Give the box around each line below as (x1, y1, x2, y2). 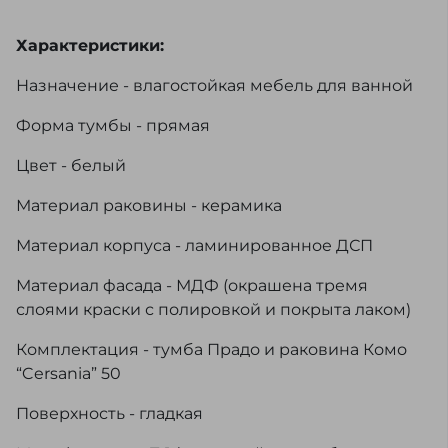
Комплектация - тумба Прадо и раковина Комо (16, 340, 407, 359)
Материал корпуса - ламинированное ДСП (16, 236, 373, 255)
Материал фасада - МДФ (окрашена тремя (16, 276, 368, 295)
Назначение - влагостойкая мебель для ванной (16, 76, 413, 95)
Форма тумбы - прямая (16, 116, 210, 135)
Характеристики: (16, 36, 164, 55)
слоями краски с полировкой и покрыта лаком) (16, 300, 411, 319)
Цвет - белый (16, 156, 126, 175)
